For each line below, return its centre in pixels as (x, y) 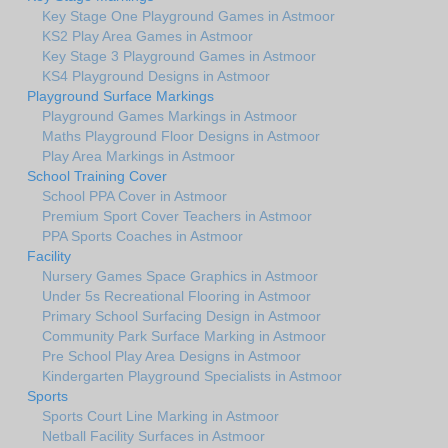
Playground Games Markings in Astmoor (169, 115)
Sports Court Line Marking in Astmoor (160, 415)
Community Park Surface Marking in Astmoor (184, 335)
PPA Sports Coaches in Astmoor (142, 235)
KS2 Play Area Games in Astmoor (147, 35)
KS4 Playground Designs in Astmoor (156, 75)
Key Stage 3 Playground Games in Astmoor (179, 55)
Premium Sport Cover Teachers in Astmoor (177, 215)
